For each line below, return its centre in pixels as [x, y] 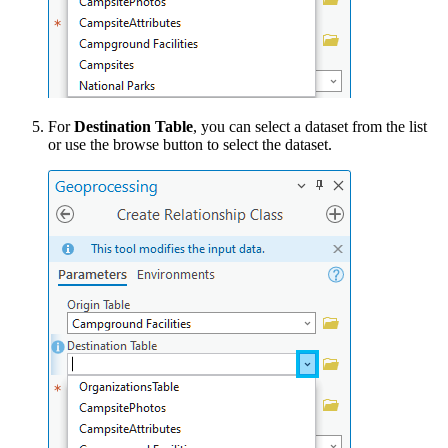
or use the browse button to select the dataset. [190, 144]
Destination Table [133, 126]
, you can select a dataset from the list [310, 126]
